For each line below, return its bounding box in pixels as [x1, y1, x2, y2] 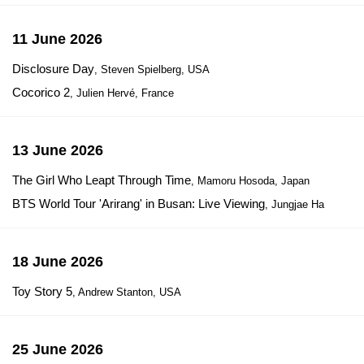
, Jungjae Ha [265, 198, 324, 210]
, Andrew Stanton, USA [72, 286, 181, 298]
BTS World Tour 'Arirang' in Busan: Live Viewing [12, 197, 265, 210]
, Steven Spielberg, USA [94, 63, 210, 76]
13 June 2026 [12, 142, 103, 158]
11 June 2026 [12, 31, 102, 47]
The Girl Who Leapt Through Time [12, 173, 191, 187]
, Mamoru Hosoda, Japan [191, 175, 310, 187]
